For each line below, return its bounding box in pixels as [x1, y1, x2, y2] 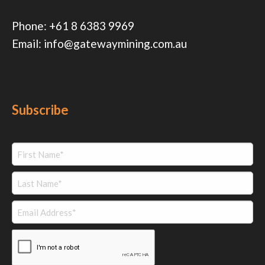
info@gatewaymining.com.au [44, 37, 187, 50]
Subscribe [12, 102, 69, 118]
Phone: [12, 19, 49, 33]
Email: [12, 37, 44, 50]
